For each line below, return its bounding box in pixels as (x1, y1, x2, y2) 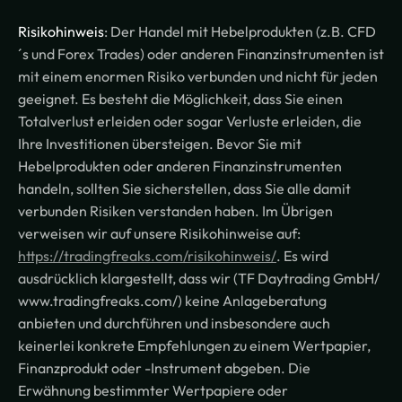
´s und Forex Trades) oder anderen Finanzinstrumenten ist (18, 45, 384, 64)
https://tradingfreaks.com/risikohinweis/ (18, 247, 276, 266)
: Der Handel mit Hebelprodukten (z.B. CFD (104, 22, 376, 41)
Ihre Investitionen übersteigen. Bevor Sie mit (18, 135, 301, 153)
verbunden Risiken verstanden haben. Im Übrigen (18, 202, 333, 221)
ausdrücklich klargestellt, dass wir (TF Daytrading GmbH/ (18, 269, 380, 288)
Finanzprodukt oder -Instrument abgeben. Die (18, 359, 310, 378)
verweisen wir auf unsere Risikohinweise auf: (18, 224, 301, 243)
